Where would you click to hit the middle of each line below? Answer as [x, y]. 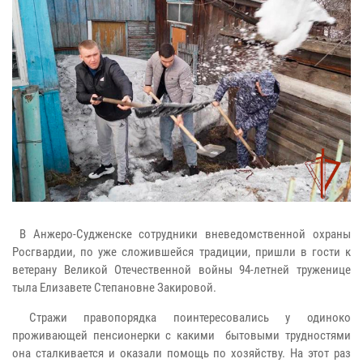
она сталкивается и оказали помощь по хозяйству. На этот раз [181, 353]
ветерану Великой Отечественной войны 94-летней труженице [181, 269]
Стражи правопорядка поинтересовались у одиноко [181, 317]
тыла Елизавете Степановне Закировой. [114, 287]
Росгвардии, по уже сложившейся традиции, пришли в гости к [181, 252]
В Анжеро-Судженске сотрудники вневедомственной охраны [181, 234]
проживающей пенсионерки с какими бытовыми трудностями [181, 335]
